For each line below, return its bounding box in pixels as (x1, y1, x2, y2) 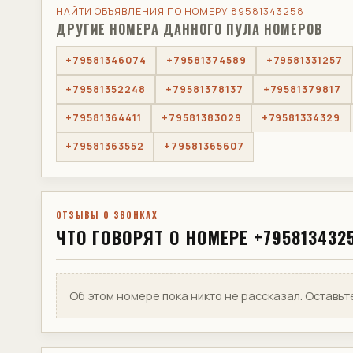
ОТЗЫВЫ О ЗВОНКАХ (55, 208, 158, 221)
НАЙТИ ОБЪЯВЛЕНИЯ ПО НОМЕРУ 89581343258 (55, 5, 304, 19)
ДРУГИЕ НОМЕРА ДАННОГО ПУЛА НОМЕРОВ (55, 19, 322, 39)
